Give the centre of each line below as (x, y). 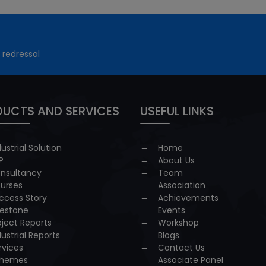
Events (172, 210)
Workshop (178, 223)
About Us (176, 160)
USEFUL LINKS (177, 111)
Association (182, 185)
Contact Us (181, 248)
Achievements (188, 198)
